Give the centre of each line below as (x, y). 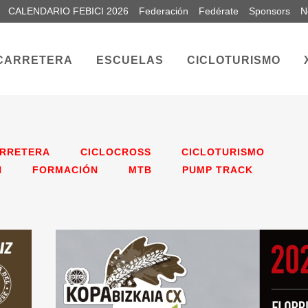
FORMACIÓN (65, 170)
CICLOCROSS (116, 152)
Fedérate (219, 11)
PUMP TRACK (218, 170)
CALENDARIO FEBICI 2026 (68, 11)
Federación (164, 11)
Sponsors (269, 11)
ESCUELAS (130, 60)
